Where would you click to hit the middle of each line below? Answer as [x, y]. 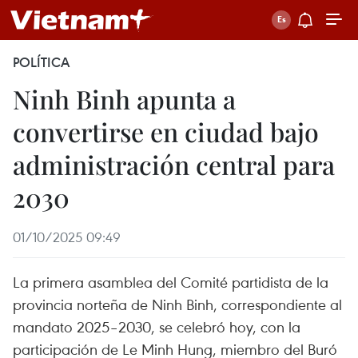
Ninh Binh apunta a [124, 99]
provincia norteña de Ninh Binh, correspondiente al [177, 304]
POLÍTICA [41, 62]
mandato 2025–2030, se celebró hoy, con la [157, 326]
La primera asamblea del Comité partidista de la [171, 282]
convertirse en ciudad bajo [166, 131]
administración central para [174, 164]
